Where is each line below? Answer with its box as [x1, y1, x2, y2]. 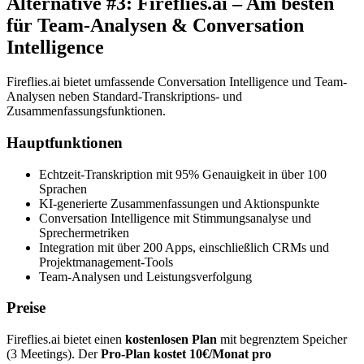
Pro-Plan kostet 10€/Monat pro [101, 347, 271, 362]
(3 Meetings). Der [6, 347, 101, 362]
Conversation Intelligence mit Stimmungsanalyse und [39, 210, 311, 225]
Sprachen [39, 181, 87, 196]
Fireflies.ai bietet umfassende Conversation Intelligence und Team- [6, 75, 347, 89]
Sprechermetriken [39, 225, 129, 240]
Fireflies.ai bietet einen [6, 332, 125, 347]
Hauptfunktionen [6, 133, 123, 151]
